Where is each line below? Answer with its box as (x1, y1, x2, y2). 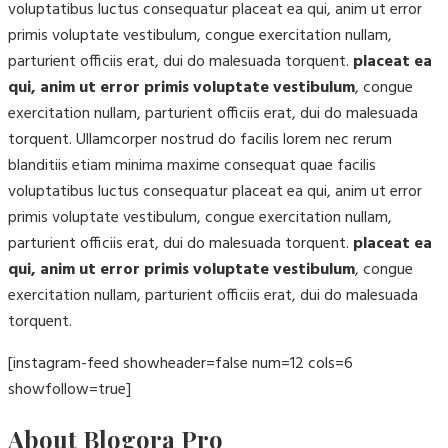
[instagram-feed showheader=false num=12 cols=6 (8, 351, 353, 378)
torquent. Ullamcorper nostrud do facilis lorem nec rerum (8, 127, 392, 154)
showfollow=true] (8, 377, 131, 404)
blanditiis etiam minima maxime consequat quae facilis (8, 153, 376, 180)
